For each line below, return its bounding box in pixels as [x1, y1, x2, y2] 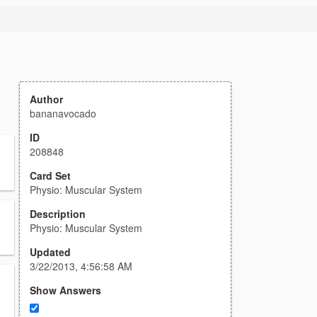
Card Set [30, 168, 71, 183]
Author [30, 92, 63, 106]
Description [30, 207, 86, 221]
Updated [30, 245, 71, 259]
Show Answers [30, 283, 101, 297]
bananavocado [30, 106, 96, 120]
